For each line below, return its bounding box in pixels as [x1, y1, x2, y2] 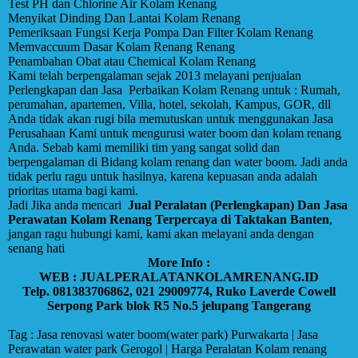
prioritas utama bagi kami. [8, 184, 138, 197]
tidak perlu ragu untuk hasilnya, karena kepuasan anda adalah [8, 169, 317, 183]
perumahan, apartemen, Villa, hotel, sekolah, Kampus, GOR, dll [8, 97, 331, 111]
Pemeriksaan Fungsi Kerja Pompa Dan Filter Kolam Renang [8, 26, 313, 39]
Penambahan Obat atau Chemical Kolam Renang [8, 54, 256, 68]
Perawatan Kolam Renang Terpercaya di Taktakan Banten [8, 213, 329, 226]
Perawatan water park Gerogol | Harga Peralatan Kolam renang [8, 342, 327, 356]
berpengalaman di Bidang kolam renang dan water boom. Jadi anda [8, 155, 348, 169]
